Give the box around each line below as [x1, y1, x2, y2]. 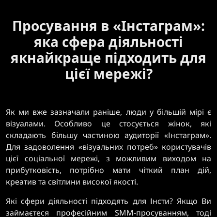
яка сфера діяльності [34, 32, 183, 51]
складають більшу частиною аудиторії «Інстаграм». [6, 130, 211, 140]
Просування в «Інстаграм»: [12, 16, 205, 35]
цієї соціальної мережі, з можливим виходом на [6, 153, 211, 164]
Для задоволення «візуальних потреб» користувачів [6, 141, 211, 152]
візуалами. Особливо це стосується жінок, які [6, 118, 211, 129]
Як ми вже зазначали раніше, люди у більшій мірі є [6, 107, 211, 117]
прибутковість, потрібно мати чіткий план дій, [6, 165, 211, 175]
